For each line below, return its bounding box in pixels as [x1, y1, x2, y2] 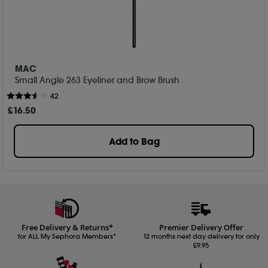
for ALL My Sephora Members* [18, 232, 116, 240]
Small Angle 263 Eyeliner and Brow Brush [15, 74, 180, 86]
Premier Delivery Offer [159, 221, 243, 233]
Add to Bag [108, 135, 160, 148]
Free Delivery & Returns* [21, 221, 113, 233]
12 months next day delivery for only [142, 232, 260, 240]
